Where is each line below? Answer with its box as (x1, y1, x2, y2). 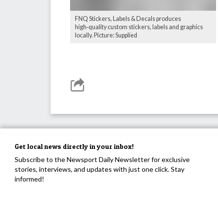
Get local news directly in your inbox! (15, 142, 134, 150)
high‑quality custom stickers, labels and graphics (75, 23, 203, 31)
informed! (15, 174, 44, 183)
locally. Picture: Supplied (75, 31, 137, 39)
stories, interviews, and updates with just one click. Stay (15, 164, 184, 173)
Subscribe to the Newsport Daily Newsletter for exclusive (15, 155, 190, 163)
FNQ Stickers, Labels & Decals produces (75, 15, 181, 22)
